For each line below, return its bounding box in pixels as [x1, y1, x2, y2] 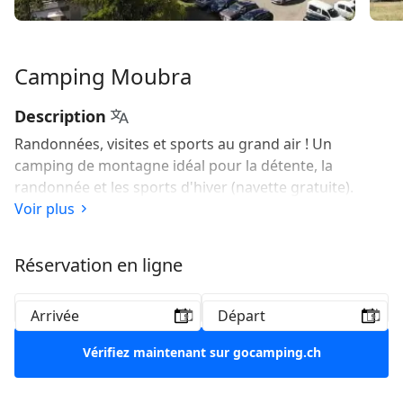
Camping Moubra [14, 61, 192, 92]
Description [14, 105, 106, 128]
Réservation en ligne [14, 253, 183, 278]
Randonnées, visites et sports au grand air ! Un [14, 134, 332, 155]
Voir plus [14, 199, 75, 219]
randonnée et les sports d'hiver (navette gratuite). [14, 177, 354, 198]
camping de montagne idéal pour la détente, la [14, 156, 333, 176]
